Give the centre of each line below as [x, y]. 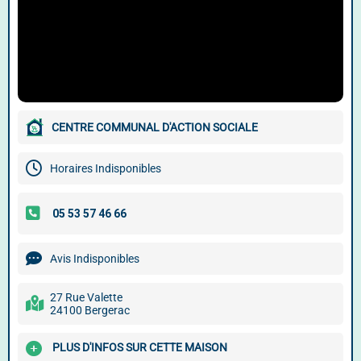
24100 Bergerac [90, 310]
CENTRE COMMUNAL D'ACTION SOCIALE [155, 127]
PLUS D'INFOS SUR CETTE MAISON [140, 348]
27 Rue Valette [86, 297]
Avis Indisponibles [95, 259]
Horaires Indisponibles [106, 168]
